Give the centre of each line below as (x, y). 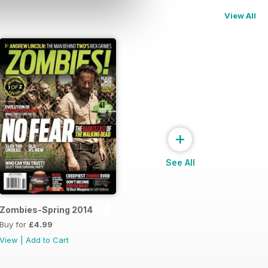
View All (240, 15)
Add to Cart (47, 240)
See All (180, 163)
